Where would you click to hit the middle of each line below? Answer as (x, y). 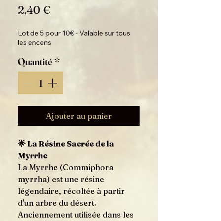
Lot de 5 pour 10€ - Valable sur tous (74, 33)
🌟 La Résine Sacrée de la (66, 144)
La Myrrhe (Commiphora (66, 167)
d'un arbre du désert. (57, 203)
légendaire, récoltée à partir (71, 191)
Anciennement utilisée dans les (76, 215)
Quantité (35, 61)
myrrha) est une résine (61, 179)
